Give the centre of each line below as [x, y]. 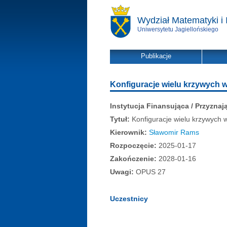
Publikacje [156, 56]
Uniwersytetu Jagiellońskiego [178, 29]
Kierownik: [128, 132]
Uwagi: [122, 172]
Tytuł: [120, 119]
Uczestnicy [129, 199]
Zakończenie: [133, 159]
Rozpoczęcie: [133, 145]
